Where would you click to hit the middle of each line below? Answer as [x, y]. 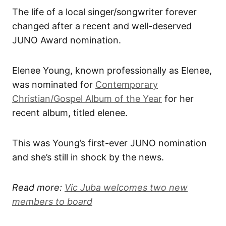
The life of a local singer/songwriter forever [104, 12]
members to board [52, 201]
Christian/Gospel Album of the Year [87, 98]
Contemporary [127, 84]
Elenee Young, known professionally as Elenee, [112, 70]
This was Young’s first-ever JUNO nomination [109, 143]
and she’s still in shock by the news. [88, 157]
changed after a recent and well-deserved [102, 26]
